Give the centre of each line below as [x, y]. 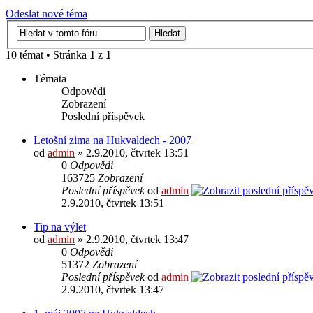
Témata [50, 78]
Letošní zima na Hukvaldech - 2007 [112, 140]
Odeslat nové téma [46, 14]
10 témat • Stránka [48, 54]
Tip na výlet [60, 226]
